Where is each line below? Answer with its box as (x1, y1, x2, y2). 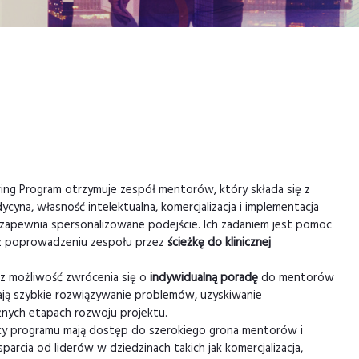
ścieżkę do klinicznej (167, 233, 271, 252)
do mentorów (258, 268, 334, 288)
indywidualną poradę (150, 268, 258, 288)
